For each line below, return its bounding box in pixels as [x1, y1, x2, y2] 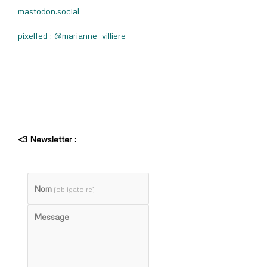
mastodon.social [18, 6, 79, 16]
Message [34, 211, 69, 222]
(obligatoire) [53, 184, 95, 194]
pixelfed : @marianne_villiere [18, 30, 126, 41]
